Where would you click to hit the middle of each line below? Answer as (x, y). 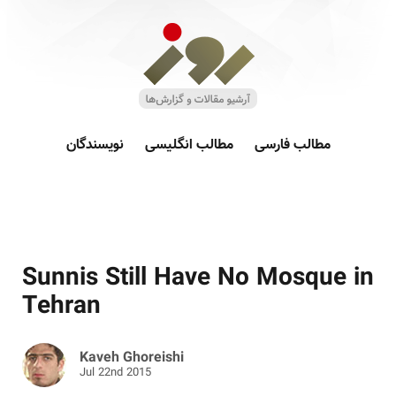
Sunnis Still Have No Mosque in (198, 278)
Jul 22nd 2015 (115, 373)
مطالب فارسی (292, 145)
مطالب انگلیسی (189, 145)
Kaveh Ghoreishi (132, 358)
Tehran (61, 307)
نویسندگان (95, 145)
